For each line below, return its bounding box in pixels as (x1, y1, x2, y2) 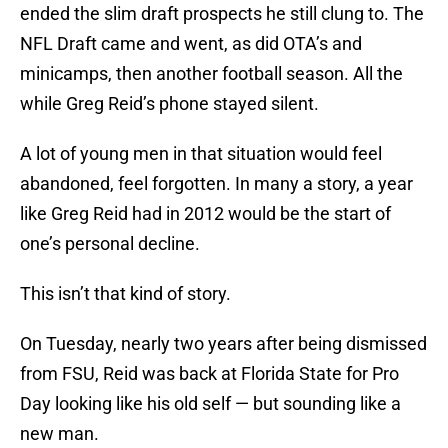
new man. (20, 423, 99, 445)
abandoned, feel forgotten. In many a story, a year (20, 173, 413, 195)
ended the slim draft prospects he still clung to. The (20, 3, 424, 25)
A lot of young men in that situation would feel (20, 143, 382, 165)
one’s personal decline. (20, 233, 200, 255)
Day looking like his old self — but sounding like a (20, 393, 401, 415)
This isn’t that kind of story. (20, 283, 231, 305)
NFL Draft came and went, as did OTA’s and (20, 33, 362, 55)
